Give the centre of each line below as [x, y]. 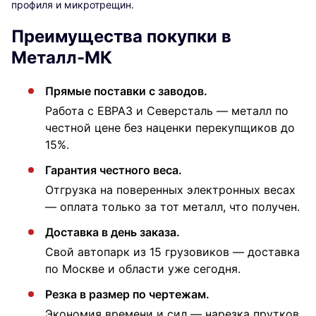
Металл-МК [62, 57]
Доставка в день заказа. [113, 232]
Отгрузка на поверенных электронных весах [170, 189]
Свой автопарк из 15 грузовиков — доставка [172, 251]
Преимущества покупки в [121, 36]
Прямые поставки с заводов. [126, 91]
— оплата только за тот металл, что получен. [172, 206]
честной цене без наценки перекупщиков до [170, 127]
